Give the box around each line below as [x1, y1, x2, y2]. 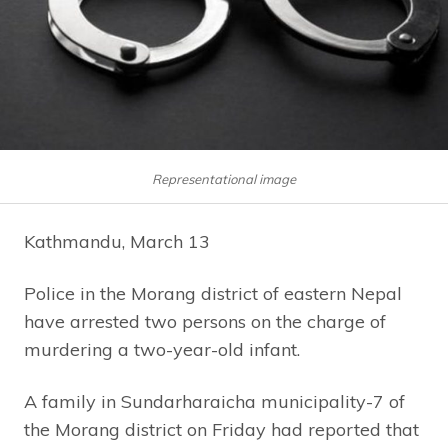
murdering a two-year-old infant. [24, 337, 300, 361]
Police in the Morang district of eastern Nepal [24, 281, 402, 305]
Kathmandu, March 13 [24, 229, 210, 253]
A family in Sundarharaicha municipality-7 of [24, 389, 405, 413]
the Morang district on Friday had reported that [24, 417, 419, 441]
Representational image [152, 170, 296, 187]
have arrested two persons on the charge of [24, 309, 386, 333]
